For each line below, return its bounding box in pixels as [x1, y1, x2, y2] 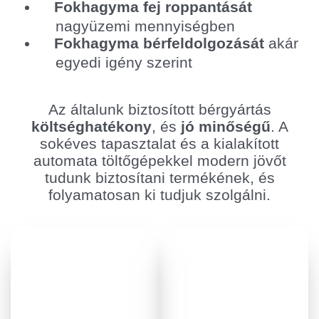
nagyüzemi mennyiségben [56, 18, 235, 35]
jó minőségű [180, 117, 271, 135]
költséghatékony [31, 117, 152, 135]
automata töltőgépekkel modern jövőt [33, 152, 286, 169]
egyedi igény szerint [56, 54, 192, 71]
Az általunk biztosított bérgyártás [48, 100, 271, 117]
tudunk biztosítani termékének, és [44, 169, 275, 186]
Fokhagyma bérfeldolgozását [54, 35, 264, 52]
